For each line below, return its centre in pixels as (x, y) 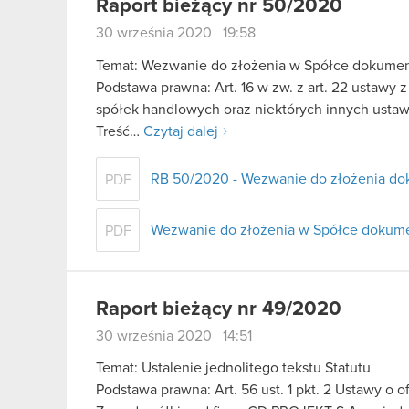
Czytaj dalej (181, 131)
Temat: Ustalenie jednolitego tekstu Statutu (233, 368)
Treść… (120, 131)
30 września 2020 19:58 (176, 33)
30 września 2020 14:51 (174, 336)
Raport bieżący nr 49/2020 (219, 309)
